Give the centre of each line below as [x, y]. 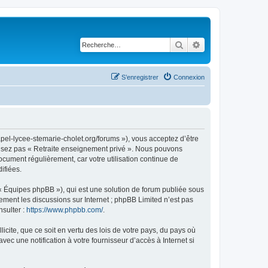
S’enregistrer [140, 77]
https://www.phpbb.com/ [65, 210]
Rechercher [204, 44]
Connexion [189, 77]
